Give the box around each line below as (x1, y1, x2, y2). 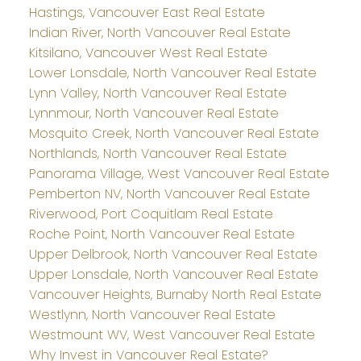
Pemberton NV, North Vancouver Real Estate (28, 184, 310, 203)
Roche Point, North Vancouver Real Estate (28, 224, 295, 243)
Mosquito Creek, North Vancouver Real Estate (28, 123, 319, 143)
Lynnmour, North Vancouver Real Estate (28, 103, 279, 122)
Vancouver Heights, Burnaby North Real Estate (28, 284, 322, 304)
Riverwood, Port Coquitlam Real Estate (28, 204, 273, 223)
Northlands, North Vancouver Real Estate (28, 143, 287, 163)
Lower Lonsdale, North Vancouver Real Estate (28, 63, 317, 82)
